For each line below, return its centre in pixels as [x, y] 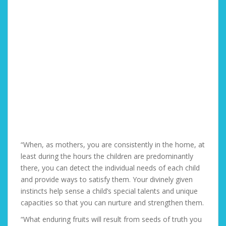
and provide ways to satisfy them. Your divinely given [107, 179]
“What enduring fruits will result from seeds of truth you [111, 219]
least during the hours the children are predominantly [107, 156]
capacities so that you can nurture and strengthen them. [112, 203]
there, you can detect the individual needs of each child [110, 168]
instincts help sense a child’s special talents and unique [109, 191]
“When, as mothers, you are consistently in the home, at [113, 145]
